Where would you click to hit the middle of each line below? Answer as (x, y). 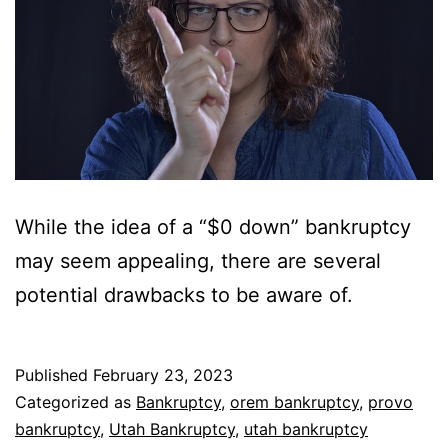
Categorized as (75, 401)
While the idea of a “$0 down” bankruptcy (213, 226)
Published (54, 374)
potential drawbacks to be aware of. (184, 294)
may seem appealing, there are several (198, 260)
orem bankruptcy (294, 401)
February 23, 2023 (163, 374)
